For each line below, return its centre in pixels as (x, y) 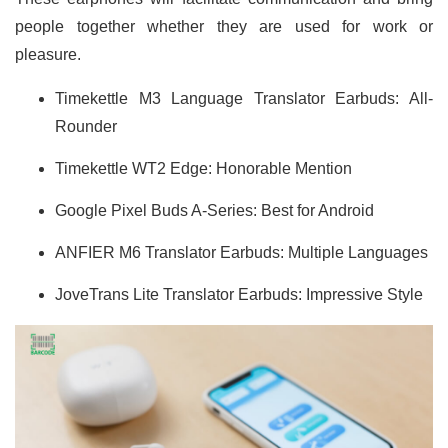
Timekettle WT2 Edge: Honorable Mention (203, 168)
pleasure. (48, 54)
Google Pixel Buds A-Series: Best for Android (214, 210)
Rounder (86, 126)
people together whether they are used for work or (224, 26)
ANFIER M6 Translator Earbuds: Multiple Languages (241, 252)
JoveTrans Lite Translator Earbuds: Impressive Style (239, 294)
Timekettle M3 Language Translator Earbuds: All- (244, 98)
